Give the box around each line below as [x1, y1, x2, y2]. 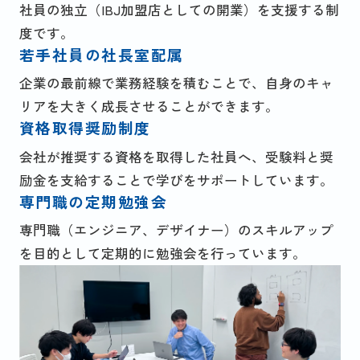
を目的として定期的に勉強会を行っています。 [18, 243, 306, 264]
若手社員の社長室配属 [18, 43, 184, 65]
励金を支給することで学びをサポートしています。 [18, 170, 333, 190]
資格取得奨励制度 [18, 117, 151, 139]
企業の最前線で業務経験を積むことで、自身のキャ [18, 73, 333, 93]
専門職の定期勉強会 [18, 190, 168, 212]
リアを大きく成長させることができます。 [18, 96, 279, 117]
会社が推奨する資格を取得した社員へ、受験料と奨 [18, 146, 333, 166]
